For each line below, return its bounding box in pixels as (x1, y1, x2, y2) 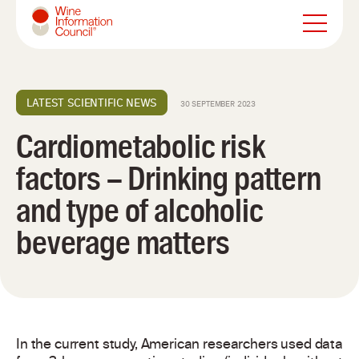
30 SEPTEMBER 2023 (179, 99, 256, 108)
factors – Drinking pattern (16, 160, 321, 198)
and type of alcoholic (16, 192, 264, 230)
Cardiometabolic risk (16, 128, 265, 166)
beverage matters (16, 224, 230, 262)
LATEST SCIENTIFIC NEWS (26, 96, 157, 109)
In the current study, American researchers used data (16, 333, 343, 357)
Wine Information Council (31, 35, 188, 60)
